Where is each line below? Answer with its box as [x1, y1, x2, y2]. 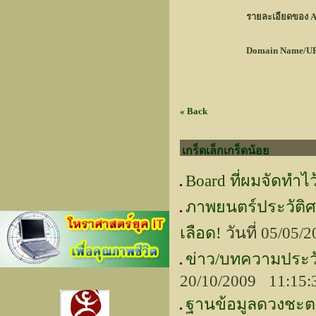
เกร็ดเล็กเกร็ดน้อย [182, 145, 269, 157]
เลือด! [180, 224, 221, 242]
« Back [180, 106, 207, 116]
